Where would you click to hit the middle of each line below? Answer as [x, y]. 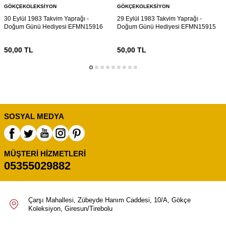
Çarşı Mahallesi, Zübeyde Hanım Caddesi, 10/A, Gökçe [109, 200]
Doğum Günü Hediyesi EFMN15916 [53, 26]
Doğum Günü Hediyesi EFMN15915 [166, 26]
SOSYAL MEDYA [34, 116]
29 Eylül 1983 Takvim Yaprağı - [159, 18]
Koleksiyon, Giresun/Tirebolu [70, 208]
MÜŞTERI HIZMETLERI [45, 153]
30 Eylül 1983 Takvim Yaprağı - [46, 18]
